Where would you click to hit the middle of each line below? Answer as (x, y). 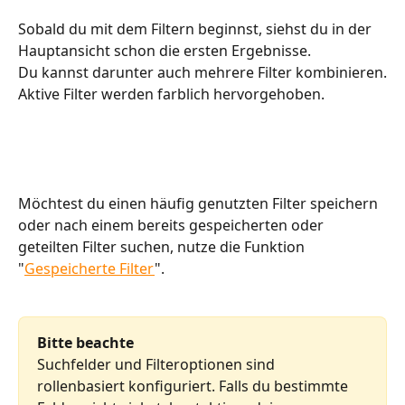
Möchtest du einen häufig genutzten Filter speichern (200, 204)
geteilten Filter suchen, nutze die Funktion (163, 247)
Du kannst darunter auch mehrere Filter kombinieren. (202, 72)
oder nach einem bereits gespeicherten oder (173, 226)
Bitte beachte (85, 342)
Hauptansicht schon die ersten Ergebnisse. (166, 50)
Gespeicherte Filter (89, 269)
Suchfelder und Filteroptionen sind (158, 365)
